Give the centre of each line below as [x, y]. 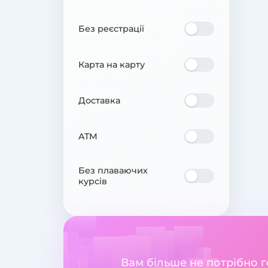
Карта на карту [112, 64]
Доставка [99, 100]
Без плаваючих [113, 170]
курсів [93, 181]
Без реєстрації [111, 28]
